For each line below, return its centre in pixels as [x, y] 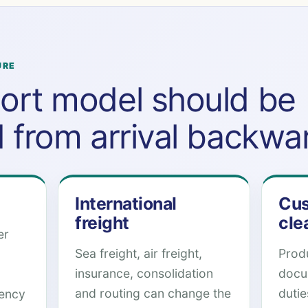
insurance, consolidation [144, 273]
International [126, 203]
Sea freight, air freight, [139, 253]
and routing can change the [153, 293]
